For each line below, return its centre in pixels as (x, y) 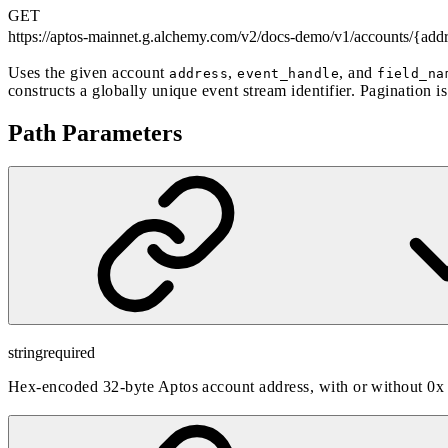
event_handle (288, 73)
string (25, 353)
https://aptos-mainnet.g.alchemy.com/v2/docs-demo (169, 36)
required (69, 353)
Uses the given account (89, 72)
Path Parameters (95, 132)
